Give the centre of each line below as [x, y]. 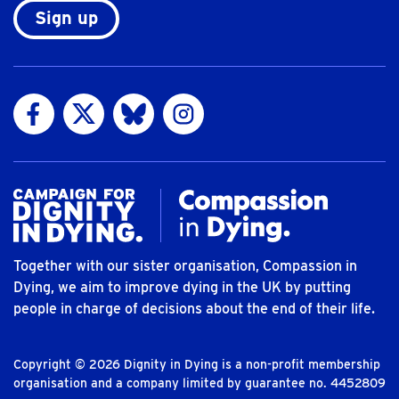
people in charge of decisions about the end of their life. [194, 309]
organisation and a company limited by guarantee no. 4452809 [199, 383]
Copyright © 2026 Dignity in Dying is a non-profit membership [197, 364]
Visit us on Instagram [231, 103]
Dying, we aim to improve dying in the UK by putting [182, 287]
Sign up [66, 18]
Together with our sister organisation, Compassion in [185, 266]
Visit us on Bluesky [174, 103]
